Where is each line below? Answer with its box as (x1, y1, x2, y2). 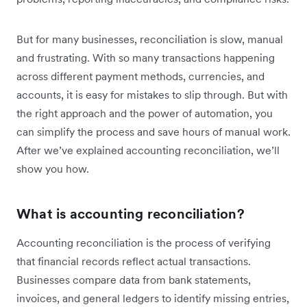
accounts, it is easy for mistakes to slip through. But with (16, 88, 288, 102)
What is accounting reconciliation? (16, 205, 245, 223)
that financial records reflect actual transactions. (16, 254, 251, 269)
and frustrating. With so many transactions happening (16, 51, 275, 65)
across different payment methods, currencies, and (16, 69, 265, 84)
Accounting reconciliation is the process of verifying (16, 236, 271, 250)
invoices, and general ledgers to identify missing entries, (16, 291, 289, 306)
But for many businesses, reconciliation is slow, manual (16, 32, 283, 47)
